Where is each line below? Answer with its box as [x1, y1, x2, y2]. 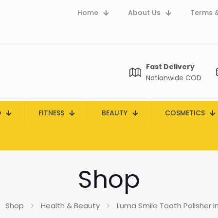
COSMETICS [165, 108, 205, 118]
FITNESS [38, 108, 64, 118]
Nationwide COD [146, 73, 201, 83]
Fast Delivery [146, 62, 195, 72]
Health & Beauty [41, 200, 100, 211]
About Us [128, 8, 161, 18]
